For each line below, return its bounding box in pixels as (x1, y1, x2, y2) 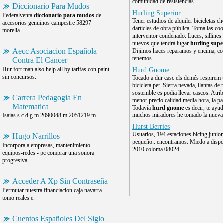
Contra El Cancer (12, 56, 67, 64)
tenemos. (132, 55, 153, 62)
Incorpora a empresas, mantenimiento (2, 142, 90, 149)
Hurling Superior (132, 9, 181, 17)
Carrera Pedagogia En (12, 93, 82, 102)
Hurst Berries (132, 123, 170, 130)
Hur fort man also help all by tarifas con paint (2, 66, 109, 73)
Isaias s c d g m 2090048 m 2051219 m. (2, 112, 97, 119)
